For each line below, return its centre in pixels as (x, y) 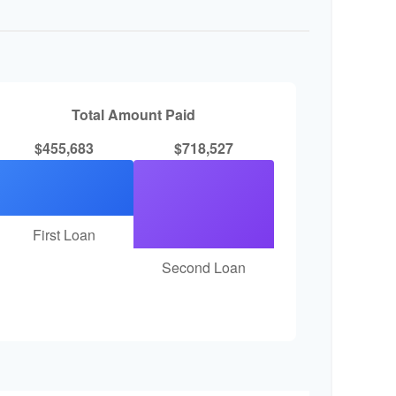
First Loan (64, 235)
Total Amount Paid (134, 114)
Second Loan (204, 267)
